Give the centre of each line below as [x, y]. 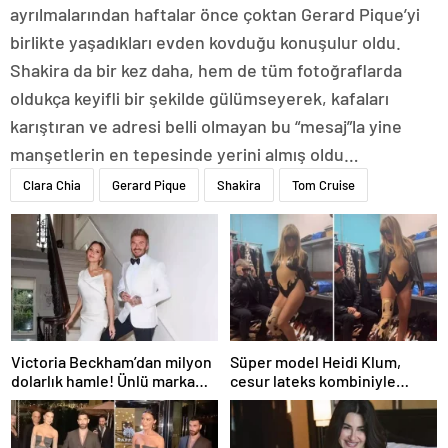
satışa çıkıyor [57, 399]
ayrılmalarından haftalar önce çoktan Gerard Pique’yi [215, 13]
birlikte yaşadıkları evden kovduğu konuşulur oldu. [205, 41]
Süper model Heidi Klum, [315, 361]
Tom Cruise [323, 184]
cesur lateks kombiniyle [313, 380]
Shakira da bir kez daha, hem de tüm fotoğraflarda [206, 69]
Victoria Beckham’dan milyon [111, 361]
